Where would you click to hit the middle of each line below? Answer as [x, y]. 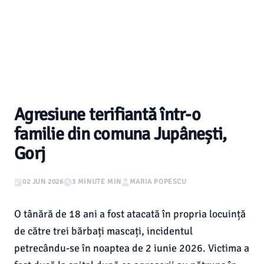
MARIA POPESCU [158, 182]
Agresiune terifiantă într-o [107, 115]
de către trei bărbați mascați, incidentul [103, 231]
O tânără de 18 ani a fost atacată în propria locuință [130, 214]
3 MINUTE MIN [96, 182]
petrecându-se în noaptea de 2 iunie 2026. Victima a [132, 248]
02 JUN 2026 [43, 182]
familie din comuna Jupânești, [121, 134]
